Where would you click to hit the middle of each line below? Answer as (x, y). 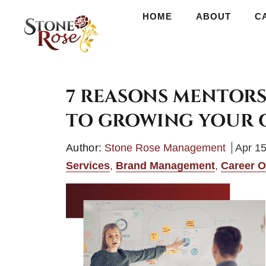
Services (88, 166)
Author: (84, 148)
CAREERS (236, 16)
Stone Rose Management (165, 148)
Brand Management (165, 166)
